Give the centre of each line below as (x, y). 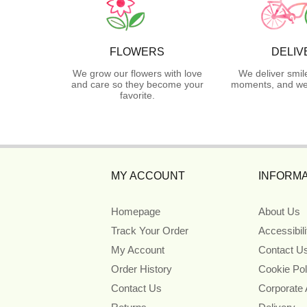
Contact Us (136, 288)
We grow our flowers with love (137, 73)
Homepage (136, 211)
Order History (142, 269)
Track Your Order (150, 230)
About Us (279, 211)
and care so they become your (137, 84)
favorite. (137, 95)
